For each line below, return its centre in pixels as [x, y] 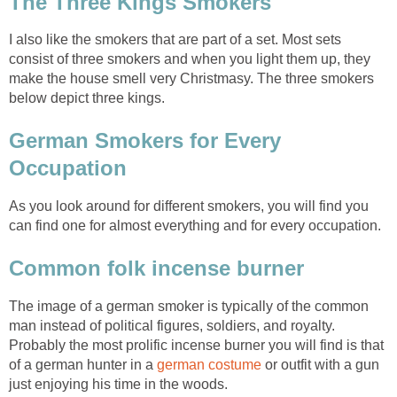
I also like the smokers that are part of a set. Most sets [175, 40]
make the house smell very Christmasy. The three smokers [191, 79]
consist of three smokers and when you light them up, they [190, 59]
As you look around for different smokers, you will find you [189, 206]
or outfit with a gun [320, 364]
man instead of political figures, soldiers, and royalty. [172, 325]
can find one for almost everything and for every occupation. [195, 225]
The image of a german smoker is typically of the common [189, 306]
